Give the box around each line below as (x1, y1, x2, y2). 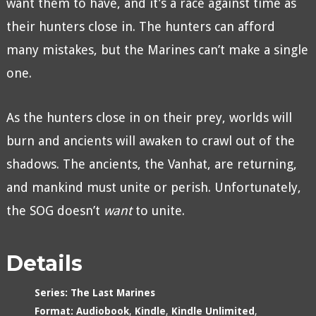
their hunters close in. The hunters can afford (6, 19, 275, 35)
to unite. (131, 203, 185, 219)
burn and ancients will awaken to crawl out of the (6, 133, 295, 149)
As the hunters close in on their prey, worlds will (6, 110, 292, 126)
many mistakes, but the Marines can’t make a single (6, 42, 308, 58)
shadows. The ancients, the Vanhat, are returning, (6, 157, 297, 172)
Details (6, 250, 83, 277)
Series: (34, 287, 68, 299)
